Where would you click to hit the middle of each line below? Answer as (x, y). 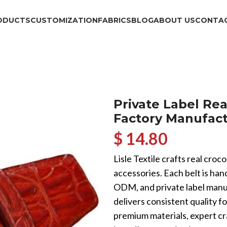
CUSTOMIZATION (64, 20)
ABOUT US (174, 20)
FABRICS (115, 20)
